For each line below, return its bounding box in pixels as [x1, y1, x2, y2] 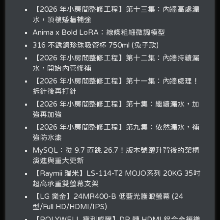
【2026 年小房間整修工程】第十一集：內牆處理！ [32, 77, 200, 85]
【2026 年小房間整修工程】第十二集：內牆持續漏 [32, 54, 200, 62]
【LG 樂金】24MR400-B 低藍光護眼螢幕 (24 [32, 192, 184, 200]
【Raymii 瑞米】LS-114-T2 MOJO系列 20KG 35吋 [32, 169, 201, 177]
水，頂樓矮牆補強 [32, 16, 92, 24]
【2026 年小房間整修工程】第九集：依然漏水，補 [32, 123, 200, 131]
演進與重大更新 [32, 157, 84, 165]
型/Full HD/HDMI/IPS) [32, 203, 108, 211]
